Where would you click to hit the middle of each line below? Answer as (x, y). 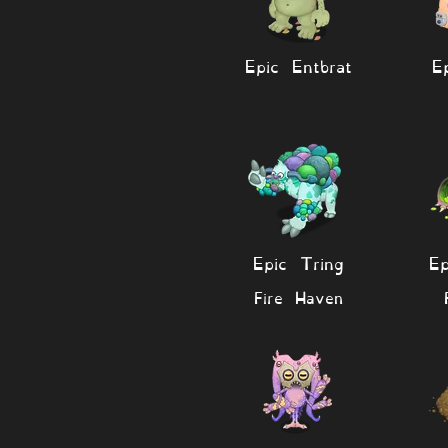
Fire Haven (298, 296)
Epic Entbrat (298, 64)
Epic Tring (298, 261)
